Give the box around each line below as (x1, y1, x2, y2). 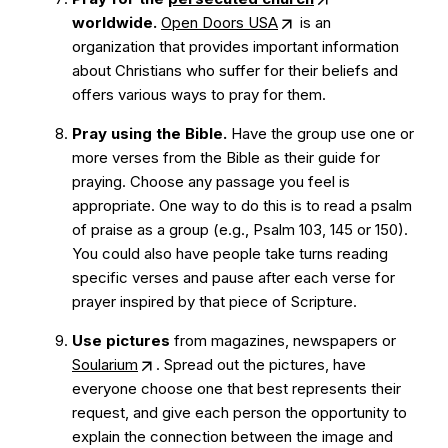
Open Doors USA (161, 13, 278, 32)
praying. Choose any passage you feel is (72, 172, 350, 191)
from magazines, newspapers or (170, 331, 396, 350)
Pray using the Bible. (72, 124, 227, 143)
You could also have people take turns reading (72, 244, 388, 263)
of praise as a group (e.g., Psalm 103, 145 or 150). (72, 220, 408, 239)
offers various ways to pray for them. (72, 85, 326, 104)
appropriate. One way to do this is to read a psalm (72, 196, 412, 215)
